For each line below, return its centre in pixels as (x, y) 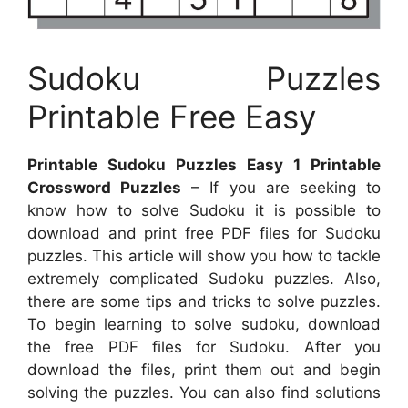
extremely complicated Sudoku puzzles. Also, (204, 279)
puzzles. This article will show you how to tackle (204, 256)
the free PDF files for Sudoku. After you (204, 347)
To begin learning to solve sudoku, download (204, 324)
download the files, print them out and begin (204, 370)
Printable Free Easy (172, 117)
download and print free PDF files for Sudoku (204, 233)
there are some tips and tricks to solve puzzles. (204, 301)
